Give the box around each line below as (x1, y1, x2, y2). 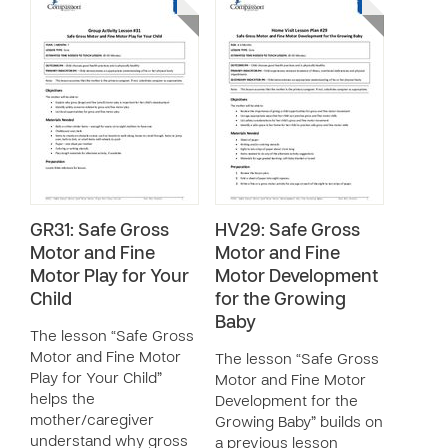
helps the (30, 393, 95, 407)
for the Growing (215, 292, 346, 309)
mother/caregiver (30, 414, 154, 428)
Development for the (215, 395, 358, 409)
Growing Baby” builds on (215, 416, 383, 430)
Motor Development (215, 269, 378, 286)
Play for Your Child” (30, 372, 162, 386)
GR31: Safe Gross (30, 223, 169, 240)
